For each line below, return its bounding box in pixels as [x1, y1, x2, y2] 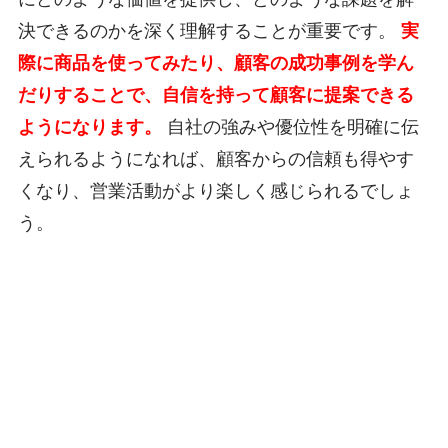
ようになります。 [17, 117, 162, 138]
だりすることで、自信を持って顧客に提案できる [17, 85, 414, 106]
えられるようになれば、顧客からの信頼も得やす [17, 149, 414, 170]
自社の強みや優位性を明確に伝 [161, 117, 419, 138]
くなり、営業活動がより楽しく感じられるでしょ [17, 181, 414, 202]
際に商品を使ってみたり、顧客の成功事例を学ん [17, 53, 414, 74]
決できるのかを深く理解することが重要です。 [17, 21, 401, 42]
